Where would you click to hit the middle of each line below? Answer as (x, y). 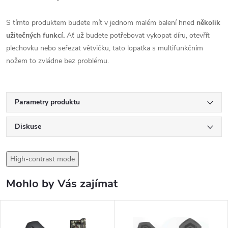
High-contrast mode (42, 159)
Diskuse (28, 126)
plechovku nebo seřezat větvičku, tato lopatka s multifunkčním (105, 48)
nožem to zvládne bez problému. (58, 61)
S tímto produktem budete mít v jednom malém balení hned (101, 22)
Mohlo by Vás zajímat (62, 183)
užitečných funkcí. (35, 35)
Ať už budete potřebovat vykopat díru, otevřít (137, 35)
